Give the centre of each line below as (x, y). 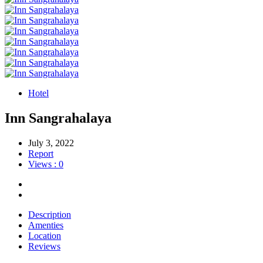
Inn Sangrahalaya (58, 118)
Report (41, 153)
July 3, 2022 (51, 143)
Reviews (44, 246)
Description (50, 214)
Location (45, 235)
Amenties (46, 225)
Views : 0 (46, 164)
